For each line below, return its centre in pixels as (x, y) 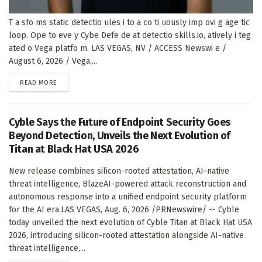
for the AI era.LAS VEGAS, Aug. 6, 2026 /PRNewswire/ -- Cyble (124, 209)
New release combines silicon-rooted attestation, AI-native (119, 171)
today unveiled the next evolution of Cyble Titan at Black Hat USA (130, 222)
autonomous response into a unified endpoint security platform (128, 196)
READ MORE (39, 82)
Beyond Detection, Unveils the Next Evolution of (120, 135)
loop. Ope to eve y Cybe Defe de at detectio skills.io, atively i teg (130, 35)
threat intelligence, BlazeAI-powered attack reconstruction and (127, 184)
